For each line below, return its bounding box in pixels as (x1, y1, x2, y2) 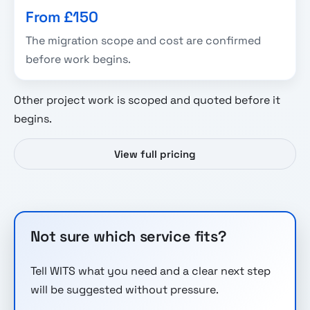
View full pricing (114, 147, 196, 161)
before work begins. (26, 51, 131, 66)
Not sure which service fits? (30, 227, 227, 246)
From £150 (26, 7, 98, 26)
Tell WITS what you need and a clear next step (30, 263, 271, 278)
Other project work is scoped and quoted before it (14, 92, 280, 107)
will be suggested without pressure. (30, 282, 219, 297)
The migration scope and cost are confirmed (26, 33, 261, 48)
